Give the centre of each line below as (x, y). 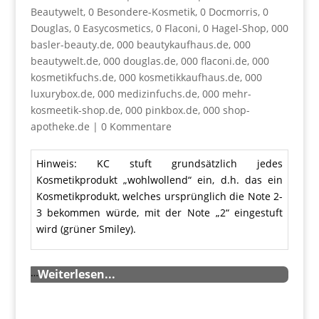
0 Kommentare (136, 126)
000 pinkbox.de (161, 110)
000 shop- (226, 110)
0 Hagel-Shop (234, 28)
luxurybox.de (61, 93)
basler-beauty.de (71, 44)
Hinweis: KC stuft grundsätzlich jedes (159, 163)
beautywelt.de (64, 61)
